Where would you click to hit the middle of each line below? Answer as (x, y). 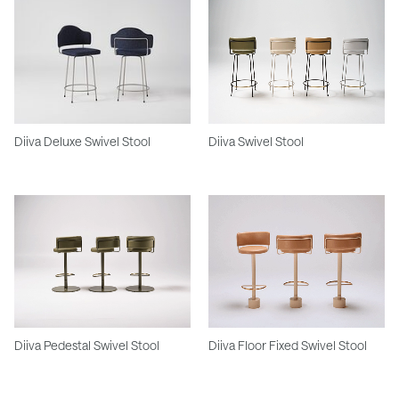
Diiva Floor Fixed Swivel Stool (288, 345)
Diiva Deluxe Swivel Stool (82, 142)
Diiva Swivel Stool (256, 142)
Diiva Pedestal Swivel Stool (87, 345)
